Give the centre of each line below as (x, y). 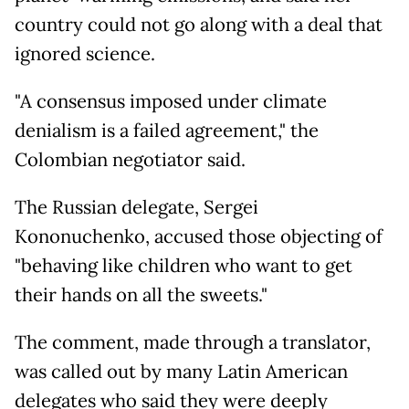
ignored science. (85, 54)
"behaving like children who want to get (184, 266)
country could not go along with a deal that (199, 25)
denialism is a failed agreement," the (167, 131)
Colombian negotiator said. (130, 160)
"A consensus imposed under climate (171, 102)
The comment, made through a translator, (193, 343)
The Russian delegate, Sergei (136, 208)
